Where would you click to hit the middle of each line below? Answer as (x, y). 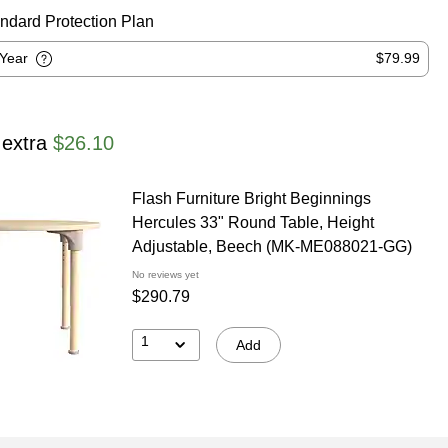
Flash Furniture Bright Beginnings (251, 198)
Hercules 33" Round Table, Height (252, 222)
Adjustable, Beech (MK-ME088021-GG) (271, 246)
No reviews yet (165, 274)
